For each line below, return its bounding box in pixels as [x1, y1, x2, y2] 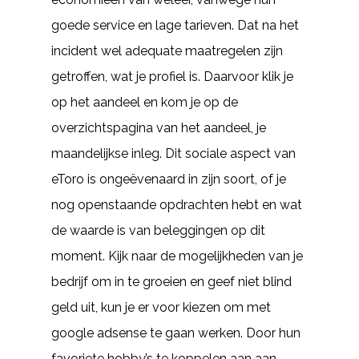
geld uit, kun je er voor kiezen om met [51, 300, 271, 315]
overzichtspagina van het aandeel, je [51, 120, 266, 135]
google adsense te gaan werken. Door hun [51, 325, 301, 341]
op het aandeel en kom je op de [51, 95, 238, 110]
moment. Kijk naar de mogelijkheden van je [51, 248, 303, 264]
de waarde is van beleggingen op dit [51, 223, 265, 238]
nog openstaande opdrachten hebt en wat [51, 197, 302, 212]
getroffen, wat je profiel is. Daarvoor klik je [51, 69, 293, 84]
